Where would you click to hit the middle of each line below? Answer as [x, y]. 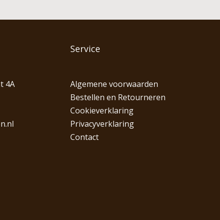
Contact [84, 137]
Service [85, 49]
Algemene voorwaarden [114, 84]
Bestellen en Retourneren [118, 97]
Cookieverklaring [102, 111]
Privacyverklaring [102, 124]
